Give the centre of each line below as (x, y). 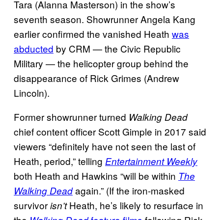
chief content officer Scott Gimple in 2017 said (110, 131)
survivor (32, 205)
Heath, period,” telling (59, 161)
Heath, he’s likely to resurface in (135, 205)
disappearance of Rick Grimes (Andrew (96, 78)
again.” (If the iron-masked (129, 190)
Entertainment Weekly (151, 161)
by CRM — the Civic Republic (117, 48)
